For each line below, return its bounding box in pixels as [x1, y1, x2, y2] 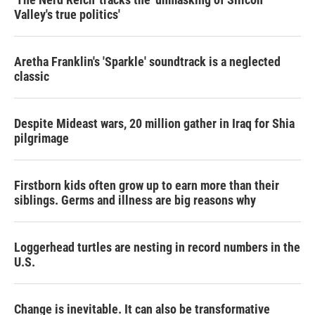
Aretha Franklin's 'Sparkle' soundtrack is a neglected [14, 53, 281, 69]
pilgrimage [14, 130, 69, 146]
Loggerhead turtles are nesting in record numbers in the [14, 239, 300, 255]
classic [14, 68, 49, 84]
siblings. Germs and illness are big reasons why [14, 192, 256, 207]
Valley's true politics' [14, 6, 120, 22]
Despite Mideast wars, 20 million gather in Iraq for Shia [14, 115, 295, 131]
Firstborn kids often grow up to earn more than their [14, 177, 279, 193]
